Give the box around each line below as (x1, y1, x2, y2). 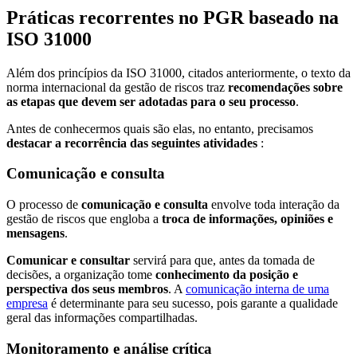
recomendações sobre (228, 80, 343, 94)
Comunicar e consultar (6, 253, 130, 267)
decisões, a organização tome (6, 267, 155, 281)
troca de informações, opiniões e (162, 211, 333, 226)
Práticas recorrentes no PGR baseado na (6, 6, 339, 28)
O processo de (6, 197, 81, 211)
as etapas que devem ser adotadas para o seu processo (6, 94, 296, 108)
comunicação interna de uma (186, 281, 329, 296)
